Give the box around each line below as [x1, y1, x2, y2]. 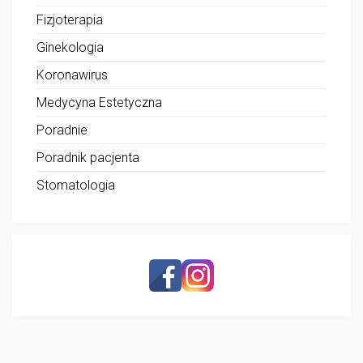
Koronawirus [36, 66, 108, 83]
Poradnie [36, 122, 88, 138]
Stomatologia [36, 177, 115, 193]
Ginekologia [36, 39, 104, 55]
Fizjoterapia [36, 11, 103, 28]
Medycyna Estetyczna [36, 94, 162, 110]
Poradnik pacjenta [36, 149, 139, 165]
